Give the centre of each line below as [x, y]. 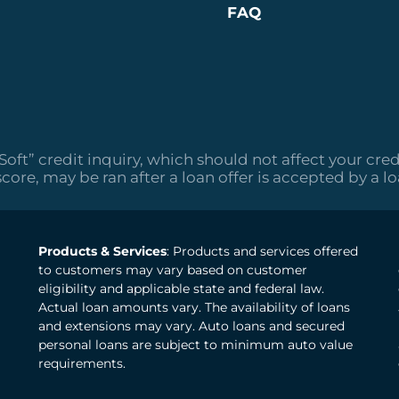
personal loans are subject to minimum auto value [195, 345]
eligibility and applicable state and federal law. [181, 289]
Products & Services [102, 252]
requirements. [82, 364]
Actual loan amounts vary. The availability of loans [194, 308]
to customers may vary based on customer [173, 270]
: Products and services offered [262, 252]
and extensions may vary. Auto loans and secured [191, 326]
